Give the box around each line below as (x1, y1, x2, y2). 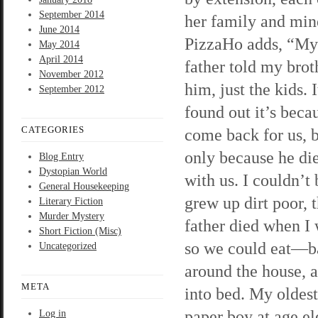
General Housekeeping (39, 181, 129, 192)
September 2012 (39, 84, 104, 94)
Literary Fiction (39, 196, 103, 207)
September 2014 (39, 9, 104, 20)
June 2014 (39, 24, 79, 35)
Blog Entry (39, 151, 84, 162)
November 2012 (39, 69, 104, 79)
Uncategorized (39, 241, 97, 251)
